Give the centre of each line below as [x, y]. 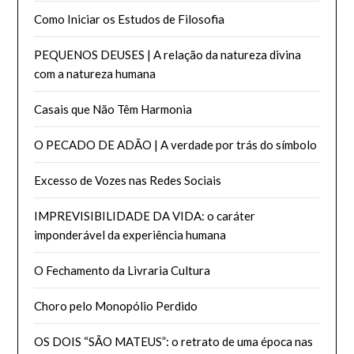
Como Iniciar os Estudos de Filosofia [130, 19]
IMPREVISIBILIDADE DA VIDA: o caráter [145, 215]
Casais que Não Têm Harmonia [113, 109]
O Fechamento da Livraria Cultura [122, 270]
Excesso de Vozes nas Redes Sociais [128, 180]
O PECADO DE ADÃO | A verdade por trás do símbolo [176, 144]
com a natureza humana [95, 73]
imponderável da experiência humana [130, 234]
